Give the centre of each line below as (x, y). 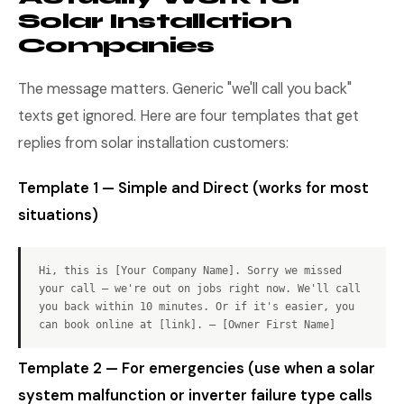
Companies (116, 46)
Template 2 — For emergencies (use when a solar (197, 368)
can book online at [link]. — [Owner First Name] (187, 325)
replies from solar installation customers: (153, 143)
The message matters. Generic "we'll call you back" (185, 89)
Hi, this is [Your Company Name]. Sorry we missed (190, 271)
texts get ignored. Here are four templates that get (188, 116)
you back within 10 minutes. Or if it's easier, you (197, 307)
